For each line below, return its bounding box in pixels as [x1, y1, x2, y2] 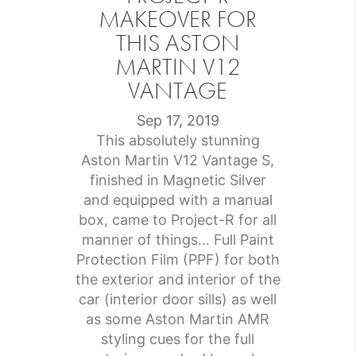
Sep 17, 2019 [136, 112, 219, 130]
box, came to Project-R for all [79, 211, 277, 229]
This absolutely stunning [95, 132, 260, 149]
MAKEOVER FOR [99, 4, 257, 35]
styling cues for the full [101, 331, 255, 348]
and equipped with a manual [83, 192, 273, 209]
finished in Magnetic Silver [89, 172, 266, 189]
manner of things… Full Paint [81, 231, 274, 249]
